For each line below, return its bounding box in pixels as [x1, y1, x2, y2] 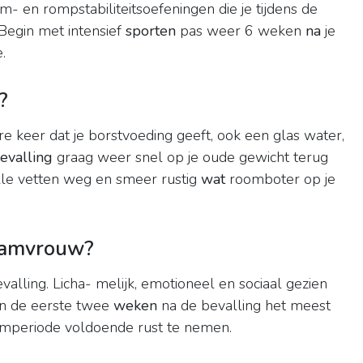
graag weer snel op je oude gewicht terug [53, 147, 328, 168]
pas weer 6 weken [176, 21, 305, 41]
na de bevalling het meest [157, 296, 331, 316]
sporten [126, 21, 176, 41]
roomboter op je [225, 169, 335, 190]
